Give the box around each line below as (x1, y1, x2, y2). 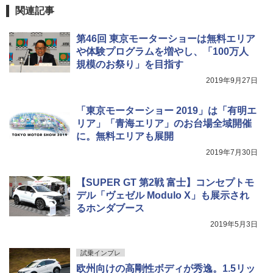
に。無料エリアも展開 (76, 130, 174, 141)
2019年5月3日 (210, 219, 258, 229)
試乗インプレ (80, 249, 121, 257)
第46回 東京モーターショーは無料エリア (76, 33, 255, 44)
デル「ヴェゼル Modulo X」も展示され (76, 190, 249, 200)
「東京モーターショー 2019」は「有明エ (76, 105, 257, 116)
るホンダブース (76, 202, 144, 213)
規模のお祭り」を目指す (76, 58, 183, 69)
